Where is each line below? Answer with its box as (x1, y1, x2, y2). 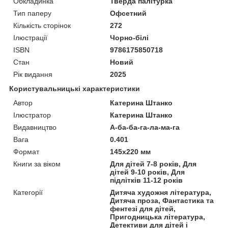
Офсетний (110, 9, 147, 17)
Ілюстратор (13, 110, 51, 119)
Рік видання (13, 70, 52, 78)
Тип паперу (13, 9, 51, 17)
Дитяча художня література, (110, 188, 212, 196)
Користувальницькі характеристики (9, 84, 140, 93)
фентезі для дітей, (110, 204, 176, 213)
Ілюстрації (13, 33, 47, 42)
